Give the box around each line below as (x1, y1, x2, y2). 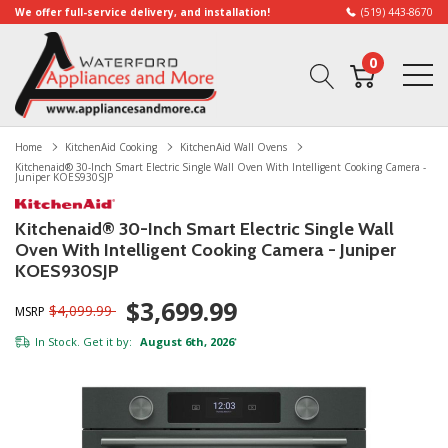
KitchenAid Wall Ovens (180, 140, 287, 154)
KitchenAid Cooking (65, 140, 157, 154)
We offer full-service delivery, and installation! (15, 5, 270, 19)
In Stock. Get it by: (35, 334, 132, 350)
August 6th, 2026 (137, 334, 234, 350)
